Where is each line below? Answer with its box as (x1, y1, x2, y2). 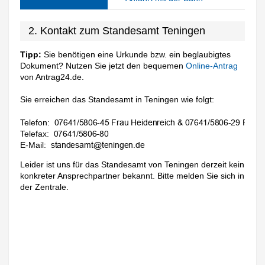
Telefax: (20, 129, 50, 139)
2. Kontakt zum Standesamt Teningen (28, 24, 206, 37)
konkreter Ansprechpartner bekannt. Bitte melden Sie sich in (20, 171, 245, 181)
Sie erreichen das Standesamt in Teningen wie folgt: (20, 95, 215, 105)
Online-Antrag (186, 60, 238, 70)
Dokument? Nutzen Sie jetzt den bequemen (20, 60, 186, 70)
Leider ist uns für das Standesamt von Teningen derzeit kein (20, 160, 245, 170)
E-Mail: (20, 140, 47, 150)
